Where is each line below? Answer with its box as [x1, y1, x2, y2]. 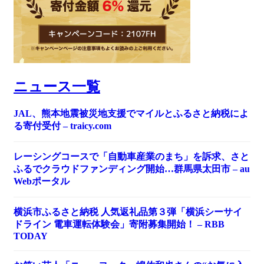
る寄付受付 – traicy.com [14, 120, 111, 131]
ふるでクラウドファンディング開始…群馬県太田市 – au [14, 163, 250, 174]
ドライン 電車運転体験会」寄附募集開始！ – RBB [14, 219, 225, 229]
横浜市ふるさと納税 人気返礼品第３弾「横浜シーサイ [14, 206, 242, 217]
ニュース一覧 [14, 78, 100, 94]
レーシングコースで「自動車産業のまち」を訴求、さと [14, 151, 249, 161]
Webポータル [14, 176, 70, 186]
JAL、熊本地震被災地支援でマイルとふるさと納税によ [14, 108, 249, 118]
